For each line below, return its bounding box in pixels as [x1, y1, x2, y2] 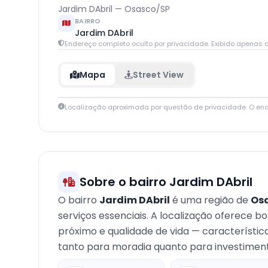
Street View [133, 69, 184, 81]
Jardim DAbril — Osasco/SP [58, 3, 170, 15]
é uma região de [170, 193, 251, 207]
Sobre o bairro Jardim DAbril [80, 173, 252, 190]
